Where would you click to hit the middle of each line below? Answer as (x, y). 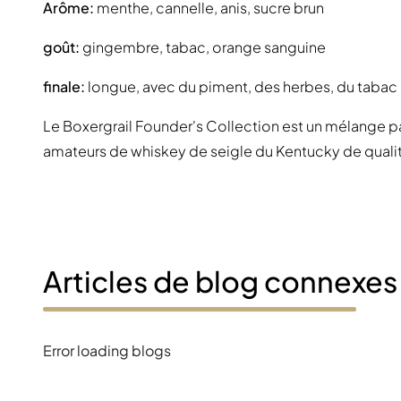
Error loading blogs (107, 351)
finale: (64, 87)
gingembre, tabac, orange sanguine (203, 47)
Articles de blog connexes (220, 282)
